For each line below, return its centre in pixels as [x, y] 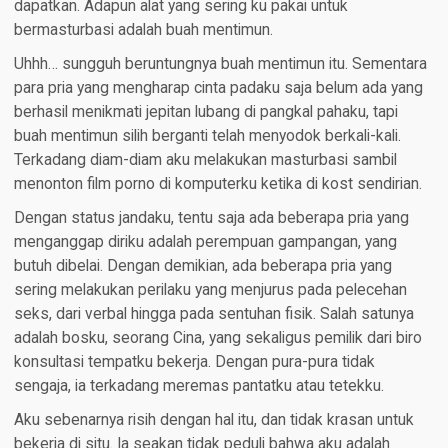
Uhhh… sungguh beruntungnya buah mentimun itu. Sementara [220, 64]
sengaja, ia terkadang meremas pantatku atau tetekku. [198, 386]
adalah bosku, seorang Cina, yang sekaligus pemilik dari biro [217, 338]
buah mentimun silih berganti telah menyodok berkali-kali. [207, 136]
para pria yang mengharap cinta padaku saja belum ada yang [218, 88]
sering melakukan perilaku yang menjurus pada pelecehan [210, 290]
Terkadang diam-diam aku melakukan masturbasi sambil [205, 160]
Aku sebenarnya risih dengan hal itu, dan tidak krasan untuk [213, 420]
